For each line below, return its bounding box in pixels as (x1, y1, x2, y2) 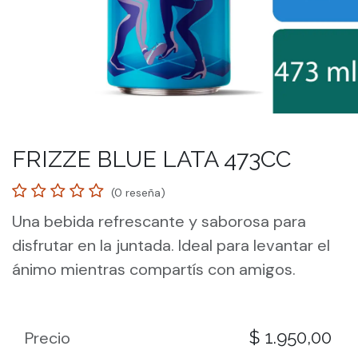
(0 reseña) (111, 185, 165, 200)
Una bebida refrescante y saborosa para (12, 211, 306, 232)
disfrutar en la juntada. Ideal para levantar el (12, 235, 330, 256)
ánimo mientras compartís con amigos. (12, 259, 296, 280)
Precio (25, 328, 70, 348)
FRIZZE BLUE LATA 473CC (12, 145, 291, 173)
